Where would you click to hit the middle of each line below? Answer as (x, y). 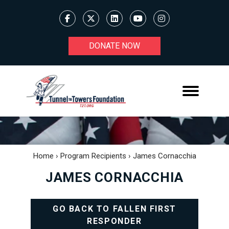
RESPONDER (114, 221)
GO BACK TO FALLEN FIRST (114, 209)
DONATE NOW (114, 46)
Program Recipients (93, 156)
